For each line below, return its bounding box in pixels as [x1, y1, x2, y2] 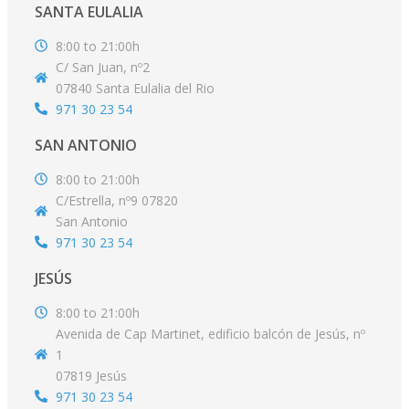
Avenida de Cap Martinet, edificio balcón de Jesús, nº [55, 324, 365, 342]
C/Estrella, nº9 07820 [55, 191, 178, 209]
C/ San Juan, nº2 [55, 58, 150, 76]
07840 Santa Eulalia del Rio [55, 79, 215, 97]
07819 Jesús [55, 366, 127, 384]
